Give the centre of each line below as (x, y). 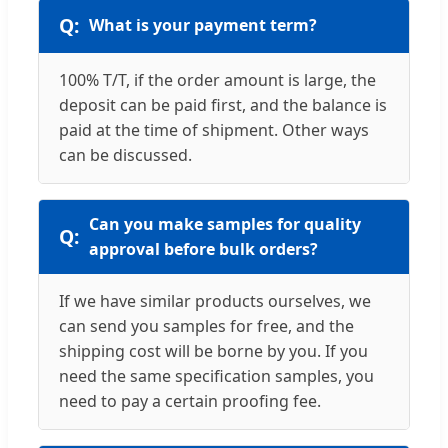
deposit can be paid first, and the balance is (223, 104)
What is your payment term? (203, 25)
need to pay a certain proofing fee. (190, 400)
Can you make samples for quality (225, 223)
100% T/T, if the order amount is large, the (217, 79)
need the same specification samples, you (216, 375)
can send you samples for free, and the (206, 325)
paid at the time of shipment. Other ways (214, 129)
